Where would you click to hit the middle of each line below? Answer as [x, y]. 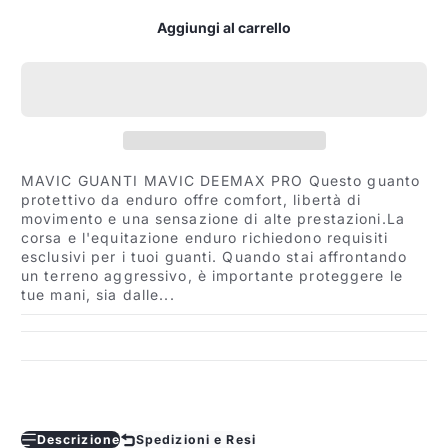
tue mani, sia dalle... [98, 295]
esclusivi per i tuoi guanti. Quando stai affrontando [214, 257]
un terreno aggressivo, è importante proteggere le [212, 276]
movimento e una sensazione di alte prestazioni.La [213, 219]
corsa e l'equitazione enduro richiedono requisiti [204, 238]
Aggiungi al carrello [224, 27]
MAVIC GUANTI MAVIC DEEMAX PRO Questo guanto [221, 181]
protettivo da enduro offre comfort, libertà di [191, 200]
